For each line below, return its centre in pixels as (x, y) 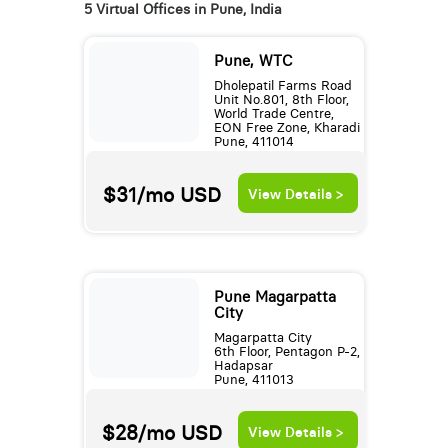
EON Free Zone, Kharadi (286, 128)
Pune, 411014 (253, 142)
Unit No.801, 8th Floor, (281, 100)
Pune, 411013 (253, 380)
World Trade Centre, (273, 114)
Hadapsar (243, 366)
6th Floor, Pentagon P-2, (286, 352)
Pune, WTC (253, 61)
